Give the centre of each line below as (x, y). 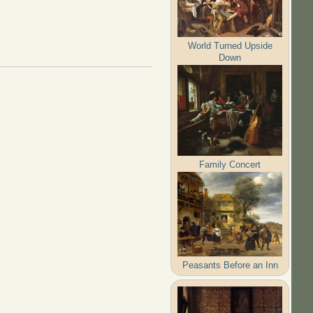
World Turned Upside (230, 45)
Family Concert (230, 164)
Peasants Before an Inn (230, 265)
